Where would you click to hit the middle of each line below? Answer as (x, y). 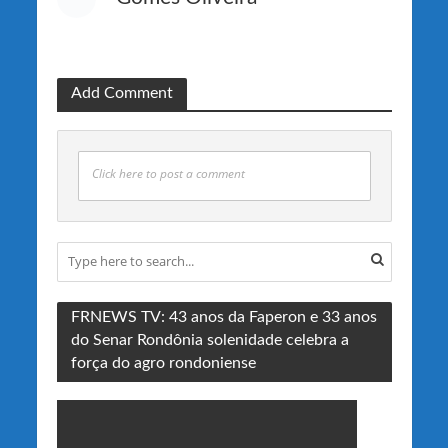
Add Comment (121, 92)
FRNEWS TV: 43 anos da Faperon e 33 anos (223, 316)
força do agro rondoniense (163, 362)
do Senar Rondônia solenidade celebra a (209, 339)
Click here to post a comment (168, 173)
